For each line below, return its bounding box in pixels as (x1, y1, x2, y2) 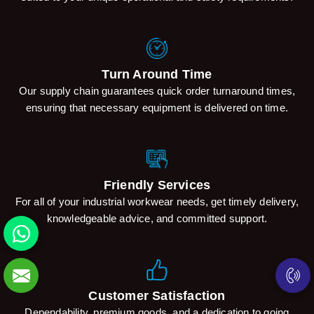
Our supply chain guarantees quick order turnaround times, (18, 85, 296, 97)
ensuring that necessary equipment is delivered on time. (25, 102, 288, 114)
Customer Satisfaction (88, 289, 226, 303)
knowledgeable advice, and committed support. (46, 212, 268, 225)
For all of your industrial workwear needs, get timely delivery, (15, 196, 299, 208)
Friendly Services (103, 178, 211, 193)
